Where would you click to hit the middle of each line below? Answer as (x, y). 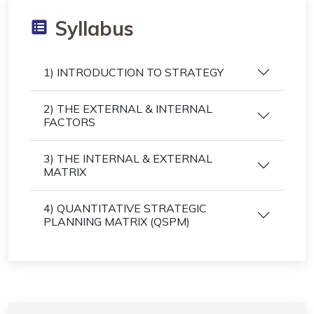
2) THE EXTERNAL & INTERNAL (128, 109)
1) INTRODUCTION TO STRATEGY (134, 72)
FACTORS (69, 122)
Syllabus (91, 28)
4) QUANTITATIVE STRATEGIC (125, 208)
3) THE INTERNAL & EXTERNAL (128, 158)
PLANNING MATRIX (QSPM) (117, 221)
